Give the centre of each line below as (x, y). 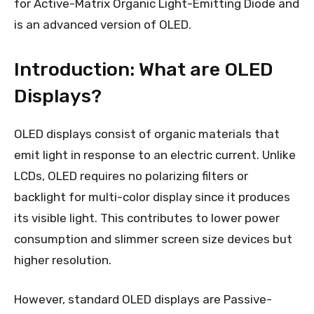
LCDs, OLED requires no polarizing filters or (131, 176)
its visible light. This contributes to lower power (147, 218)
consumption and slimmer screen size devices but (153, 239)
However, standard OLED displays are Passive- (143, 300)
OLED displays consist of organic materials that (147, 134)
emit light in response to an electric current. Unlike (155, 155)
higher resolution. (63, 260)
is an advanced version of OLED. (103, 25)
